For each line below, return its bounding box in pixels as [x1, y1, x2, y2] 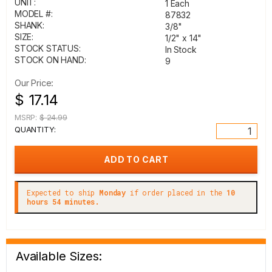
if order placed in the [126, 188, 227, 197]
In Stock [165, 44, 197, 55]
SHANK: [15, 20, 44, 30]
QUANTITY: [15, 124, 56, 134]
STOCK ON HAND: [15, 55, 86, 65]
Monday [99, 188, 126, 197]
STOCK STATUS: [15, 43, 81, 53]
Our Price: [15, 78, 54, 88]
